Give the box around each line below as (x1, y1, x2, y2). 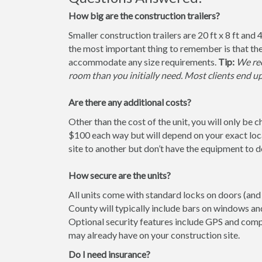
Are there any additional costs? (68, 96, 191, 108)
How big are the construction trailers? (68, 10, 220, 21)
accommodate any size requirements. (68, 56, 218, 67)
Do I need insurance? (68, 249, 150, 260)
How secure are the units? (68, 170, 171, 181)
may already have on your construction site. (68, 229, 240, 240)
